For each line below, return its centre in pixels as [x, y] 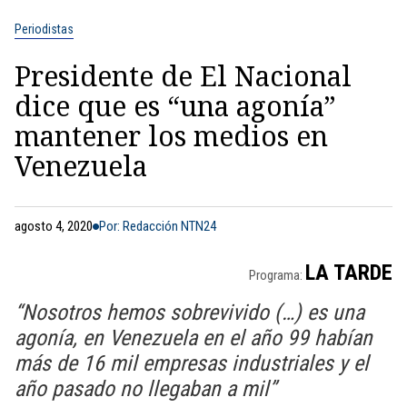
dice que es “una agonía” [175, 106]
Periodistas [44, 29]
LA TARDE [349, 273]
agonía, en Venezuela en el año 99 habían [194, 338]
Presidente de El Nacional [183, 76]
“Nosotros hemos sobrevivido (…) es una [189, 313]
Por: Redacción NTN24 [158, 226]
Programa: [277, 275]
